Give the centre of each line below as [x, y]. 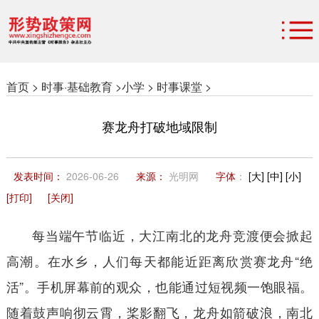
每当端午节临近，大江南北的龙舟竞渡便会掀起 [172, 235]
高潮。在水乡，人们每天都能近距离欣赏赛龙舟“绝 [159, 261]
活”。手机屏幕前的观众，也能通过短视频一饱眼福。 [159, 286]
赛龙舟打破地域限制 [159, 127]
